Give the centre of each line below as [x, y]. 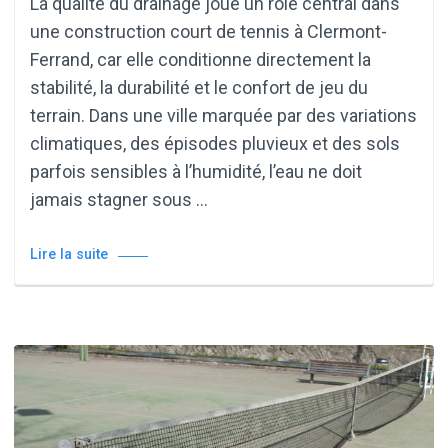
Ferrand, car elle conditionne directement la [200, 59]
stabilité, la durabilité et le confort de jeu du [199, 87]
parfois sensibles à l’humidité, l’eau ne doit [196, 171]
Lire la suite [69, 254]
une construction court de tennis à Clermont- [208, 31]
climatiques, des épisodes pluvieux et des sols [215, 143]
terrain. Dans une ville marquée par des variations [223, 115]
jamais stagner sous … [119, 199]
